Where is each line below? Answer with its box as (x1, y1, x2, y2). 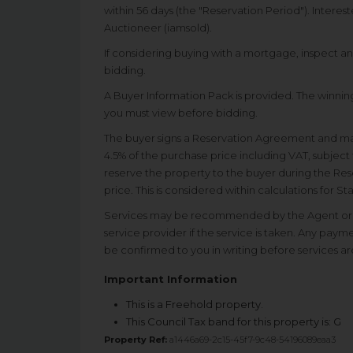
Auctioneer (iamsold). (104, 21, 212, 34)
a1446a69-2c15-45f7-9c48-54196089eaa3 (167, 334, 336, 345)
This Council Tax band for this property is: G (125, 315, 341, 328)
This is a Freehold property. (125, 298, 263, 310)
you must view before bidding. (104, 106, 258, 119)
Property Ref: (104, 334, 167, 345)
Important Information (104, 273, 237, 285)
